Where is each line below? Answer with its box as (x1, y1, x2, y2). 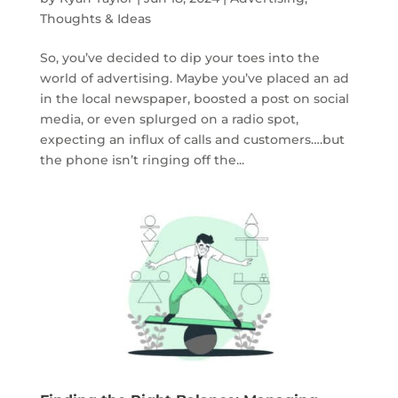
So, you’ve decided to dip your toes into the (39, 49, 320, 66)
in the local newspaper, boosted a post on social (39, 90, 349, 107)
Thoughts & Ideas (39, 10, 151, 27)
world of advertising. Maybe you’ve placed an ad (39, 69, 349, 86)
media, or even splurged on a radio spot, (39, 110, 298, 127)
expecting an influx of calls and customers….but (39, 131, 345, 147)
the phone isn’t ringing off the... (39, 151, 244, 168)
